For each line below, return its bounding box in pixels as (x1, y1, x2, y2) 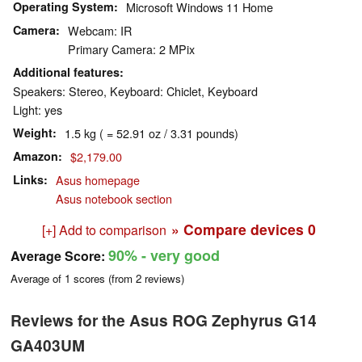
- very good (137, 245, 220, 267)
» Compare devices (170, 219, 308, 240)
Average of (11, 271, 65, 287)
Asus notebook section (56, 190, 172, 208)
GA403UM (11, 334, 85, 357)
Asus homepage (56, 171, 140, 189)
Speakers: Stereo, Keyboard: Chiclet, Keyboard (13, 82, 258, 100)
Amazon (13, 148, 58, 165)
